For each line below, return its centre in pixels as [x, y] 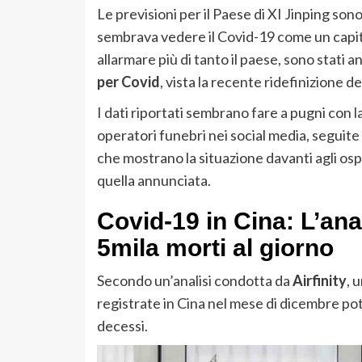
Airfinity [318, 281]
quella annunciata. [154, 181]
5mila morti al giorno [215, 248]
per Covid [128, 82]
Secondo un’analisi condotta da [193, 281]
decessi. [122, 326]
